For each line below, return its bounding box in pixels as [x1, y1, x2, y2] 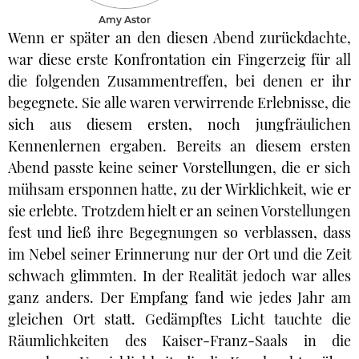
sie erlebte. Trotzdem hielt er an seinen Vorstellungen [8, 201, 351, 220]
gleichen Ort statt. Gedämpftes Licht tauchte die [8, 309, 351, 329]
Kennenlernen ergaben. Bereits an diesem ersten [8, 136, 351, 155]
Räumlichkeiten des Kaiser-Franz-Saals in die [8, 331, 351, 350]
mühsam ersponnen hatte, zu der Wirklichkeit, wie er [8, 179, 351, 199]
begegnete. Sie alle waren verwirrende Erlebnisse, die [8, 93, 351, 112]
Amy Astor [98, 14, 151, 26]
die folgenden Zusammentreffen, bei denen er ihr [8, 71, 351, 91]
